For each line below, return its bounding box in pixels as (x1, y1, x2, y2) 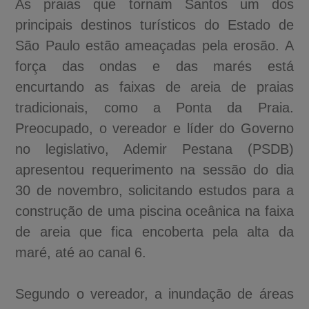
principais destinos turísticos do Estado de (15, 17, 294, 32)
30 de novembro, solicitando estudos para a (15, 182, 294, 198)
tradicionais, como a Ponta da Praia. (15, 99, 294, 115)
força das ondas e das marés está (15, 58, 294, 74)
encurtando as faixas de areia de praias (15, 79, 294, 94)
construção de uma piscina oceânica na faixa (15, 203, 294, 219)
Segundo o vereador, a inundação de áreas (15, 286, 294, 301)
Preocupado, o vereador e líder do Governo (15, 120, 294, 136)
